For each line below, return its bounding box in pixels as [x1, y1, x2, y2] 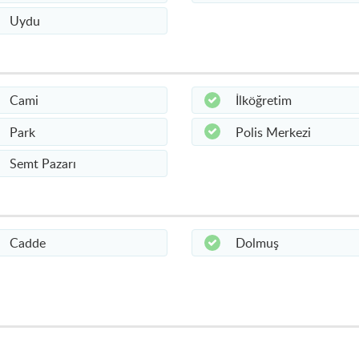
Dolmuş [236, 234, 279, 252]
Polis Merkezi [236, 123, 311, 141]
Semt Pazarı [9, 154, 76, 172]
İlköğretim [236, 91, 292, 110]
